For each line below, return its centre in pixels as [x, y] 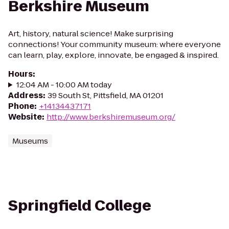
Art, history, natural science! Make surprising [91, 33]
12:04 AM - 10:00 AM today [64, 85]
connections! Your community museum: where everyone [114, 44]
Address [26, 95]
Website [25, 117]
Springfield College [80, 206]
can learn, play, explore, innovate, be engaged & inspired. [113, 55]
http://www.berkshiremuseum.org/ [111, 117]
